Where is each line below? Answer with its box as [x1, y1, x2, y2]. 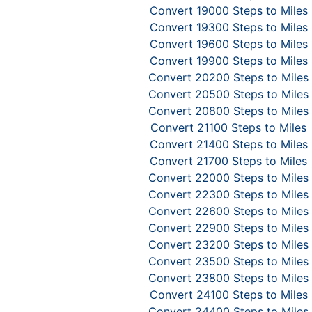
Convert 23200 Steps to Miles [148, 237, 309, 251]
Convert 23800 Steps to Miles [148, 271, 309, 285]
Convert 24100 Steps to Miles [149, 288, 308, 302]
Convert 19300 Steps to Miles [149, 20, 308, 34]
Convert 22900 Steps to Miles [148, 221, 309, 235]
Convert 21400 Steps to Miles [149, 137, 308, 151]
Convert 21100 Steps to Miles [150, 120, 306, 134]
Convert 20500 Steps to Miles [148, 87, 309, 101]
